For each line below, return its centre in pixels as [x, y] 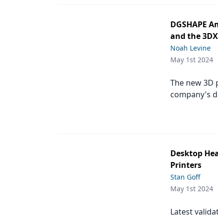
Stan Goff [185, 177]
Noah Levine [191, 48]
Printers [186, 165]
